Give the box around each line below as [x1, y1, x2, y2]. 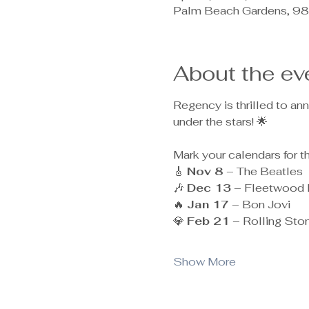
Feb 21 [186, 214, 230, 229]
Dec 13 [186, 181, 231, 196]
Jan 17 [186, 197, 229, 212]
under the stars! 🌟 [172, 114, 268, 130]
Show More [172, 255, 236, 270]
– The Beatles [223, 164, 303, 179]
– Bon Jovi [228, 197, 290, 212]
